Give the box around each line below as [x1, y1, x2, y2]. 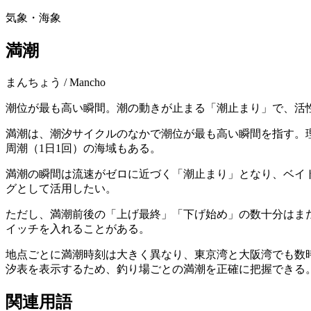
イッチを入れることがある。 [6, 222, 150, 235]
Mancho [69, 76, 106, 88]
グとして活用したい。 [6, 182, 117, 194]
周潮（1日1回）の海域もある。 [6, 142, 161, 154]
